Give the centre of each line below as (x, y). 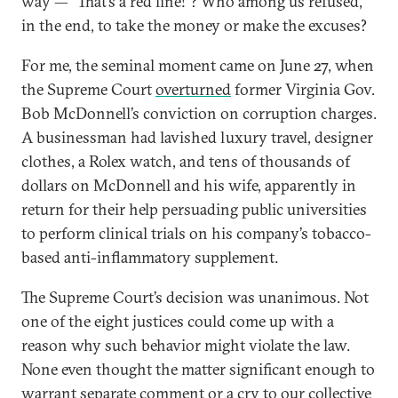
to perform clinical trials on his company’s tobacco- (196, 233)
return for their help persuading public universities (194, 209)
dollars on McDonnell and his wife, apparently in (189, 185)
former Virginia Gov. (303, 89)
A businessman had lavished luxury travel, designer (197, 137)
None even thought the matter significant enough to (198, 369)
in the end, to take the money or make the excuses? (194, 25)
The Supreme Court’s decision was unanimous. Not (195, 297)
